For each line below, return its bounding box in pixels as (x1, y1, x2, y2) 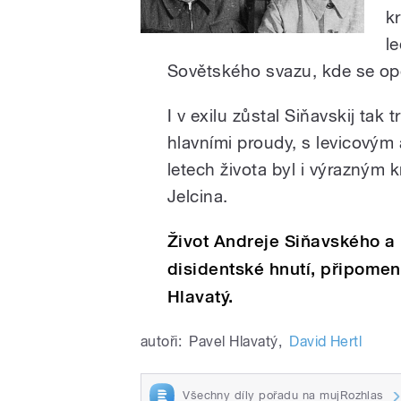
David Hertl (289, 332, 363, 350)
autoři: (141, 332, 183, 350)
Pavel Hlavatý (189, 332, 278, 350)
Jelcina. (167, 185, 228, 206)
